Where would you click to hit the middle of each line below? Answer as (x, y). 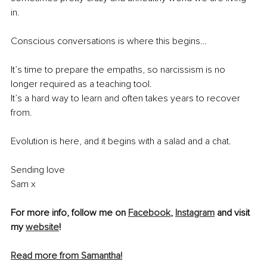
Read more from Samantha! (66, 256)
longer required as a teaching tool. (81, 84)
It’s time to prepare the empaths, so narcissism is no (119, 70)
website (42, 227)
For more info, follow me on (69, 213)
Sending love (38, 170)
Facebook (149, 213)
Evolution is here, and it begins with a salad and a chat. (121, 142)
